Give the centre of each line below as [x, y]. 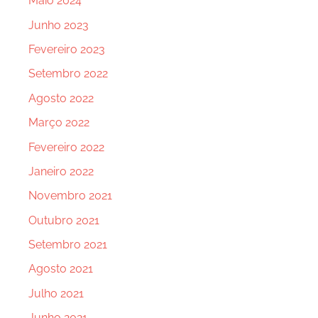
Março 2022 [59, 123]
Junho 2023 [59, 25]
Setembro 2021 [68, 245]
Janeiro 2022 [61, 171]
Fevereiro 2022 [66, 147]
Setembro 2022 [68, 74]
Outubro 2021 [64, 220]
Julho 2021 [56, 293]
